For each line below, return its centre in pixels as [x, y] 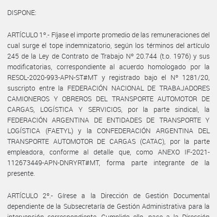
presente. [21, 173]
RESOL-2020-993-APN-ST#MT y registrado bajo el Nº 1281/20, [108, 77]
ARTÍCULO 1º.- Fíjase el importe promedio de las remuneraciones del [108, 34]
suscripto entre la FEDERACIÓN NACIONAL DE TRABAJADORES [108, 88]
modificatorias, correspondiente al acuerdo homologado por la [108, 66]
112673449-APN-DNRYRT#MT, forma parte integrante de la [108, 162]
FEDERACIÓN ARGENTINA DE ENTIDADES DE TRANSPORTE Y [108, 120]
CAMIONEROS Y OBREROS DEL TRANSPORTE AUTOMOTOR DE [108, 98]
